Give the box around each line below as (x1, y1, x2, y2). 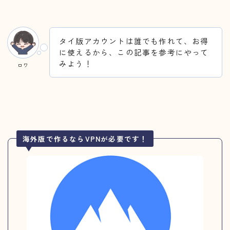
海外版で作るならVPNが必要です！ (23, 133, 148, 144)
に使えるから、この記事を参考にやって (59, 46, 209, 57)
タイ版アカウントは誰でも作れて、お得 (59, 35, 209, 46)
